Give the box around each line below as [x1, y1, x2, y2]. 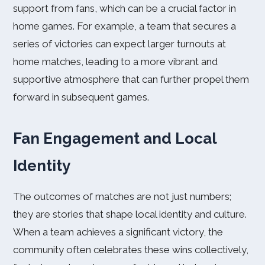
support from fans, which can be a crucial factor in [13, 2, 236, 14]
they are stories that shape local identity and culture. [13, 208, 247, 220]
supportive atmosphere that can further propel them [13, 73, 249, 85]
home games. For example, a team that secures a [13, 20, 236, 32]
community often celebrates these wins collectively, [13, 244, 248, 256]
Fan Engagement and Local [13, 130, 216, 147]
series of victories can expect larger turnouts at [13, 38, 226, 50]
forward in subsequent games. [13, 91, 149, 103]
